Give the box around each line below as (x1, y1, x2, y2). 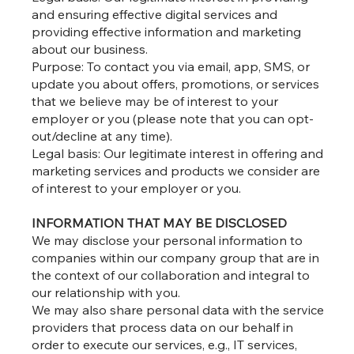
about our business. (32, 41, 149, 58)
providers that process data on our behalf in (32, 319, 294, 336)
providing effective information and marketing (32, 24, 302, 40)
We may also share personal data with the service (32, 302, 325, 318)
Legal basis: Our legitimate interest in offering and (32, 145, 324, 162)
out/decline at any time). (32, 128, 173, 145)
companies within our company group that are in (32, 250, 320, 266)
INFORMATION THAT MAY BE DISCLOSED (32, 215, 288, 232)
